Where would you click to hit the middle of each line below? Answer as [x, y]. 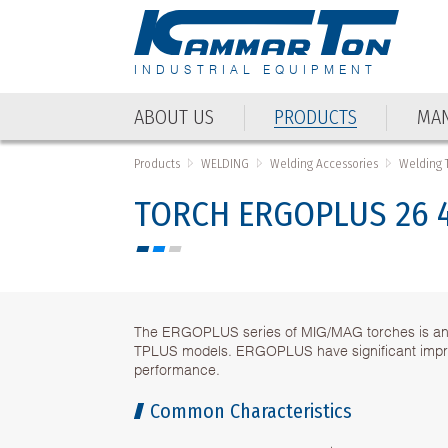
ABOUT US [174, 116]
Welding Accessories [324, 163]
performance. [177, 368]
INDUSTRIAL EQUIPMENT [256, 69]
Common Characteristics [251, 410]
